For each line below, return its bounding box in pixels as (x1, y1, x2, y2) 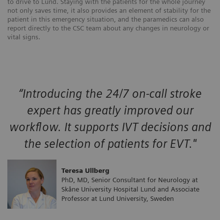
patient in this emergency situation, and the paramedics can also (7, 15, 204, 24)
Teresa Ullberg (61, 166, 111, 174)
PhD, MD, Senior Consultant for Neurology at (61, 175, 198, 184)
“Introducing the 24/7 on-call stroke (18, 86, 202, 101)
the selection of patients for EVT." (24, 137, 196, 151)
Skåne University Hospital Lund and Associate (61, 185, 199, 193)
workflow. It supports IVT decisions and (9, 120, 211, 135)
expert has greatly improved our (27, 103, 193, 118)
